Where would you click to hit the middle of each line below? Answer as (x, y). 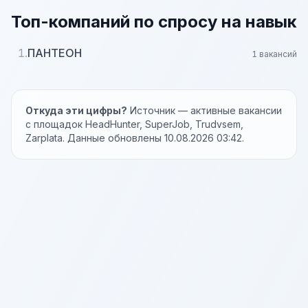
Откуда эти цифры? (76, 110)
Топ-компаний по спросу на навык (154, 22)
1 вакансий (274, 54)
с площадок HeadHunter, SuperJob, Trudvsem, (134, 124)
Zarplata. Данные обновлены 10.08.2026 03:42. (135, 138)
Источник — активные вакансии (205, 110)
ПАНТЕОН (55, 53)
